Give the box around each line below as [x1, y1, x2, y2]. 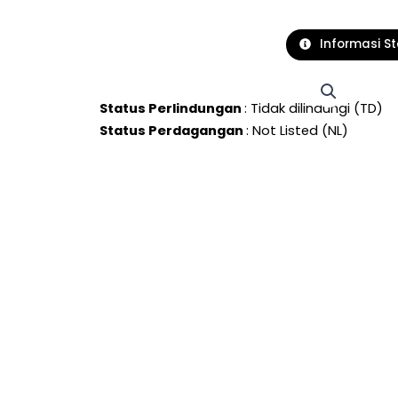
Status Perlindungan [99, 98, 245, 117]
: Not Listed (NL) [246, 120, 349, 139]
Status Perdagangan [99, 120, 247, 139]
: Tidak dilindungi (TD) [244, 98, 384, 117]
